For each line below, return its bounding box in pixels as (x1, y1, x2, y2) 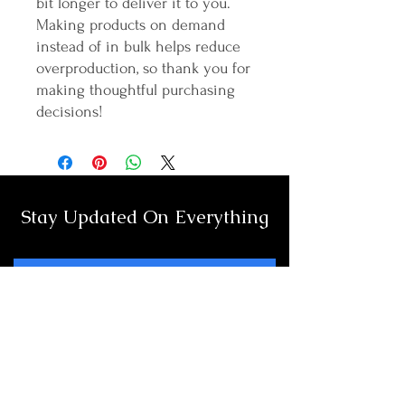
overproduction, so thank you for (36, 59, 250, 77)
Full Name (21, 279, 78, 297)
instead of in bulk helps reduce (36, 37, 240, 55)
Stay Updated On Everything (21, 203, 268, 229)
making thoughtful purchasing (36, 80, 235, 99)
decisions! (36, 102, 103, 120)
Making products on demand (36, 15, 225, 33)
